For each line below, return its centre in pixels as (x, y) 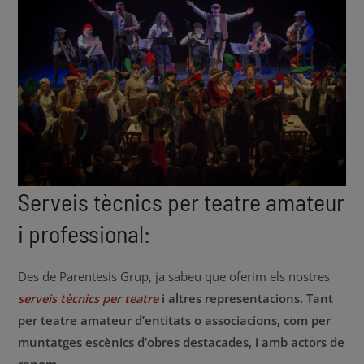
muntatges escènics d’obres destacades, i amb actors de (182, 342)
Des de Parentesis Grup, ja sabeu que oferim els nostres (174, 276)
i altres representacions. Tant (246, 298)
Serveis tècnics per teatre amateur (182, 201)
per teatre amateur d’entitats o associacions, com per (175, 320)
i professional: (84, 233)
